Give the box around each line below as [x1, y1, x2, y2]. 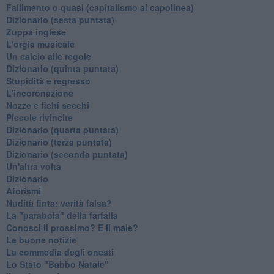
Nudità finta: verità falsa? [6, 196, 112, 209]
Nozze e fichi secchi [6, 98, 89, 111]
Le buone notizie [6, 233, 76, 246]
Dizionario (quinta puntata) [6, 62, 119, 75]
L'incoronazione [6, 86, 73, 99]
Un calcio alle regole [6, 50, 91, 62]
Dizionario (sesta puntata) [6, 13, 114, 26]
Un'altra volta [6, 160, 61, 172]
